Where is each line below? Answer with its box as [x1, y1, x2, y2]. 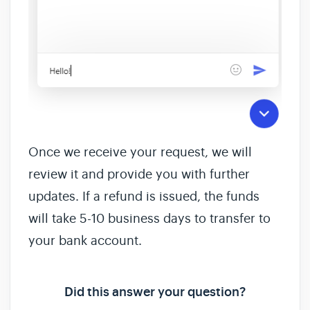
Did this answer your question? [64, 284, 246, 300]
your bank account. [28, 232, 142, 248]
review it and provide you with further [28, 166, 250, 182]
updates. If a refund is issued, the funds [28, 188, 259, 204]
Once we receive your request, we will [28, 144, 252, 160]
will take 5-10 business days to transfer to [28, 210, 271, 226]
